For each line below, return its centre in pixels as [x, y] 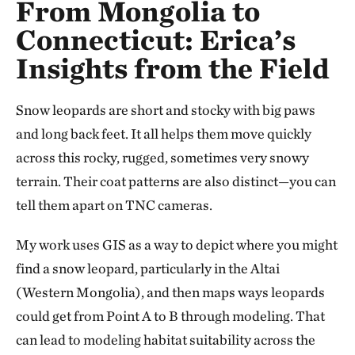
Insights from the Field [173, 68]
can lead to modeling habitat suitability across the [166, 339]
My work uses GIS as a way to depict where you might [177, 244]
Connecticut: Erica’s [156, 39]
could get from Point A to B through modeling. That [170, 315]
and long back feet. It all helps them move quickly [164, 133]
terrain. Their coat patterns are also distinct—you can [176, 181]
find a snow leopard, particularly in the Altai [148, 268]
